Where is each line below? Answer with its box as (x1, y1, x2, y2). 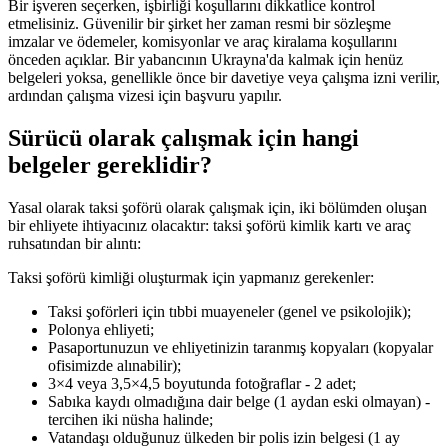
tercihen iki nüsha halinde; (48, 410, 213, 428)
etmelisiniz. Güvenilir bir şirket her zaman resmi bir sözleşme (8, 14, 391, 32)
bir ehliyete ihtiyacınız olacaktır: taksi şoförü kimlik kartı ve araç (8, 216, 411, 234)
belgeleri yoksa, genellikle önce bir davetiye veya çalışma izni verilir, (8, 68, 440, 86)
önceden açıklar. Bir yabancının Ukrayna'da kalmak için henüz (8, 50, 403, 68)
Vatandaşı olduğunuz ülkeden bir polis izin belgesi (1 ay (48, 428, 400, 446)
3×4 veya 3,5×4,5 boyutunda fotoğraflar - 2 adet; (48, 374, 356, 392)
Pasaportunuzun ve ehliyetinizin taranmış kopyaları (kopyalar (48, 338, 433, 356)
